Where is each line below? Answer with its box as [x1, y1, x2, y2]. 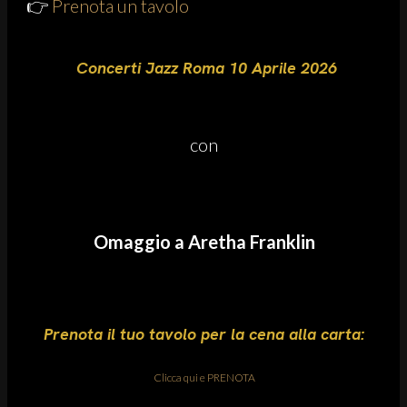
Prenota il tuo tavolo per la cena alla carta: [44, 323, 364, 344]
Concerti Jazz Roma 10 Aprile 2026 [71, 56, 337, 78]
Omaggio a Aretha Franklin [93, 230, 315, 253]
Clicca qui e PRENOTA [153, 370, 255, 384]
